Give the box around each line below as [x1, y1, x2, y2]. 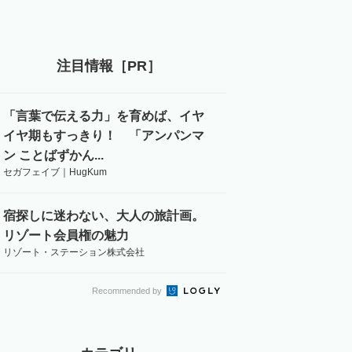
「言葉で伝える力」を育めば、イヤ [3, 108, 204, 123]
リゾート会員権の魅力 [3, 228, 129, 242]
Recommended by [92, 285, 164, 295]
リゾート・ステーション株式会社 [3, 246, 145, 258]
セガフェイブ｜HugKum [3, 166, 107, 178]
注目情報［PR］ [56, 57, 161, 74]
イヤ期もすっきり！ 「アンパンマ [3, 128, 204, 142]
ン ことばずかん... [3, 148, 104, 162]
